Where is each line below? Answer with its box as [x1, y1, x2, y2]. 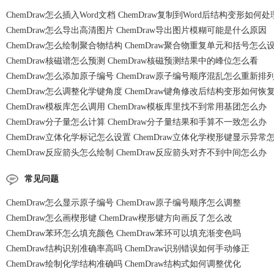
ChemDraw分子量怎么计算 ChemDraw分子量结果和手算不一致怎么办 [6, 117, 267, 127]
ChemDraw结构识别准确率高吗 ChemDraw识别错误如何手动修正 [6, 244, 250, 253]
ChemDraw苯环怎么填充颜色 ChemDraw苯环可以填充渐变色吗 [6, 229, 241, 238]
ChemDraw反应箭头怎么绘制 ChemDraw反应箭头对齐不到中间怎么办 [6, 148, 267, 157]
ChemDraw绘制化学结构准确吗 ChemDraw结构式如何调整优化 [6, 259, 241, 268]
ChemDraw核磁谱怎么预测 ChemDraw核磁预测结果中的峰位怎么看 [6, 56, 258, 65]
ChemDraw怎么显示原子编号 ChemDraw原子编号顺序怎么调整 [6, 198, 241, 207]
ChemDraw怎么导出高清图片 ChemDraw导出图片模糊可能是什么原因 [6, 26, 267, 35]
